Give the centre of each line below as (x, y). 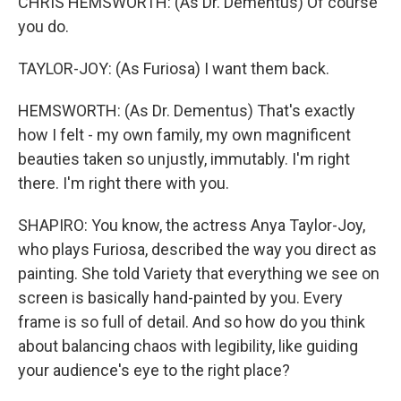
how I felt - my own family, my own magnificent (184, 135)
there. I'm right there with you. (124, 183)
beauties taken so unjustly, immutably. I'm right (184, 159)
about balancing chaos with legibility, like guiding (188, 346)
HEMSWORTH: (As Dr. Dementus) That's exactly (187, 111)
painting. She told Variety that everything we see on (199, 273)
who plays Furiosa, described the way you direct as (197, 249)
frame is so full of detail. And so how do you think (192, 322)
